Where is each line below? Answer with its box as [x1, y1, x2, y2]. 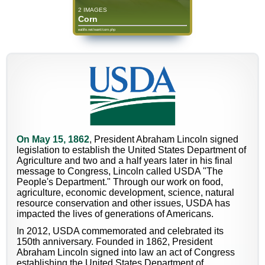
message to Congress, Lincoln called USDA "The [17, 166, 223, 177]
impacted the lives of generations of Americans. [17, 209, 214, 219]
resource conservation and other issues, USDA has [17, 198, 230, 209]
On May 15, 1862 [17, 134, 89, 145]
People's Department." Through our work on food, [17, 177, 223, 188]
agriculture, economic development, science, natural [17, 188, 234, 198]
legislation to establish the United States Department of [17, 145, 246, 156]
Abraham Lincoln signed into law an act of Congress [17, 247, 235, 258]
